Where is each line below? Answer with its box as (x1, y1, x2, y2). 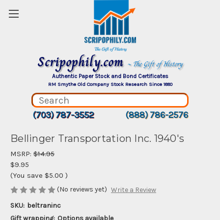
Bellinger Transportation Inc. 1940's (10, 133, 184, 145)
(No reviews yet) (57, 185, 107, 193)
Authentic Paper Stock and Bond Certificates (52, 73, 168, 80)
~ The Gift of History (127, 58, 183, 69)
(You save (10, 171, 43, 180)
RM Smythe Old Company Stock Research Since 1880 (48, 81, 172, 87)
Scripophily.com (37, 51, 127, 72)
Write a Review (110, 186, 156, 194)
